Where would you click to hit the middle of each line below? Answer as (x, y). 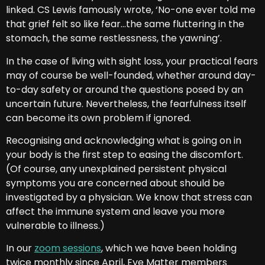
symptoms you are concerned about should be (115, 183)
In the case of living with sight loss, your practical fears (132, 61)
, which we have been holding (169, 248)
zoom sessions (68, 248)
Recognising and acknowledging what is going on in (124, 140)
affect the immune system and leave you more (115, 211)
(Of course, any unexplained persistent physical (116, 169)
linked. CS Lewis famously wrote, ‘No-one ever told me (131, 10)
